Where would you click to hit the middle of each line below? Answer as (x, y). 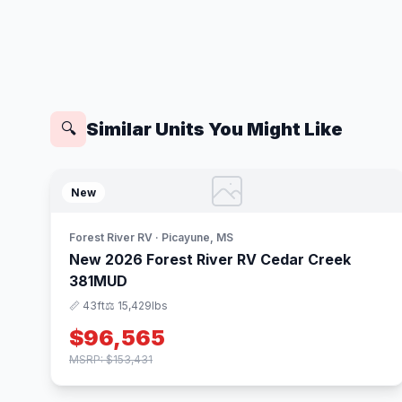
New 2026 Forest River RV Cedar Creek (210, 259)
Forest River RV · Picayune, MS (151, 237)
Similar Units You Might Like (214, 129)
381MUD (98, 281)
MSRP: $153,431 (111, 359)
